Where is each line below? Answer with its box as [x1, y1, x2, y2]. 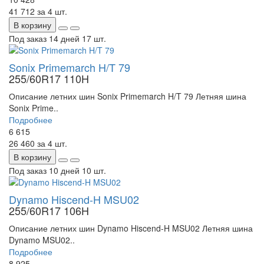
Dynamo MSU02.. [9, 234, 75, 246]
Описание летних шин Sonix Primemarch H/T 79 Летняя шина [9, 90, 246, 103]
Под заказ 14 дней [9, 32, 80, 45]
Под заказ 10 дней [9, 164, 80, 177]
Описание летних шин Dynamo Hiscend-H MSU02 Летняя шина [9, 222, 253, 235]
